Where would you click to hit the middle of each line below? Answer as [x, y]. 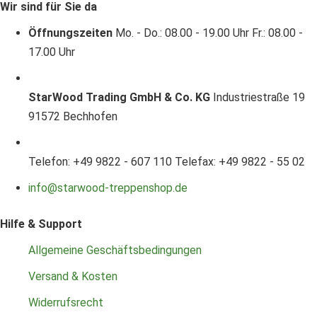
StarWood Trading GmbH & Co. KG [119, 97]
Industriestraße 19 [259, 97]
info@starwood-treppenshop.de [108, 188]
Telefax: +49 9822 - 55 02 [240, 161]
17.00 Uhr [52, 52]
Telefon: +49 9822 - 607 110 [100, 161]
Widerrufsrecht [66, 302]
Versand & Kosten [73, 276]
